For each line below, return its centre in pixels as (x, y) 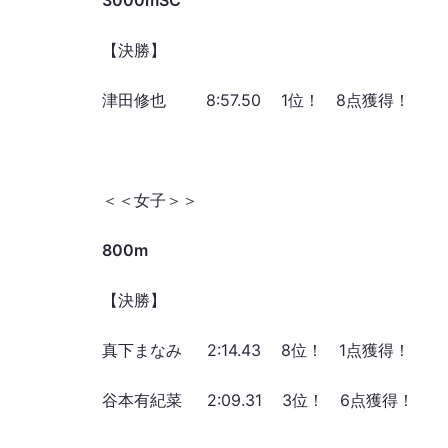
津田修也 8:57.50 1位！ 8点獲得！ (256, 100)
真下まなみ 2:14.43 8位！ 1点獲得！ (256, 350)
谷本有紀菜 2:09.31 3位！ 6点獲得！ (258, 400)
